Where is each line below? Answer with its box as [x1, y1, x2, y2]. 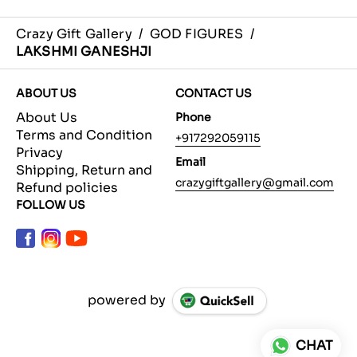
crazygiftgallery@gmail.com [175, 175, 334, 190]
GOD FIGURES [149, 25, 244, 43]
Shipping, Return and [16, 162, 152, 179]
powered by [88, 292, 167, 309]
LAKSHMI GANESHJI [16, 43, 152, 61]
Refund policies [16, 179, 118, 197]
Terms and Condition [16, 127, 152, 144]
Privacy [16, 144, 63, 162]
